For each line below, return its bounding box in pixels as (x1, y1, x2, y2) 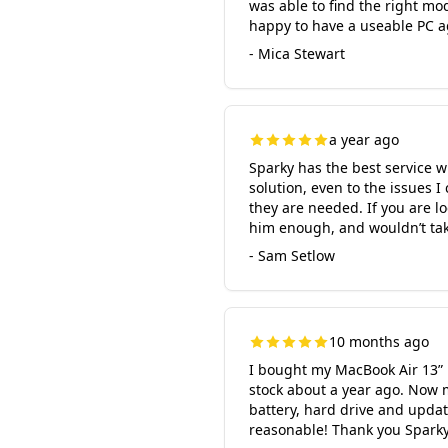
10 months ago (329, 332, 429, 351)
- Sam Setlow (249, 246, 335, 265)
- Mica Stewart (249, 44, 345, 63)
